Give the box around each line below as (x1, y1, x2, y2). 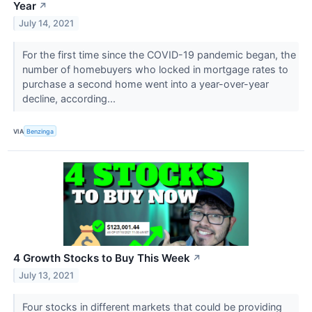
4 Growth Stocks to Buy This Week (13, 251, 190, 265)
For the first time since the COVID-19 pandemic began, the (22, 49, 296, 61)
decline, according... (22, 93, 118, 105)
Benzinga (26, 127, 54, 135)
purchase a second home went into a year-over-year (22, 78, 269, 91)
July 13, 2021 (19, 270, 75, 281)
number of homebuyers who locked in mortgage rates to (22, 63, 288, 76)
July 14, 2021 (19, 17, 75, 29)
